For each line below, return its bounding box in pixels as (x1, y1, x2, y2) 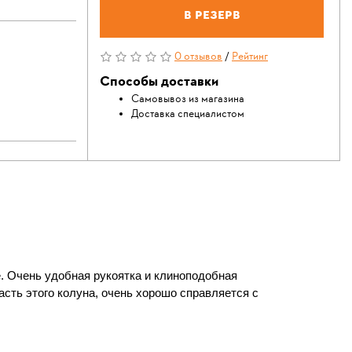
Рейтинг (232, 49, 268, 64)
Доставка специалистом (131, 107, 244, 122)
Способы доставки (100, 72, 218, 92)
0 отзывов (174, 49, 222, 64)
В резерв (183, 7, 240, 22)
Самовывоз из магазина (131, 92, 244, 107)
